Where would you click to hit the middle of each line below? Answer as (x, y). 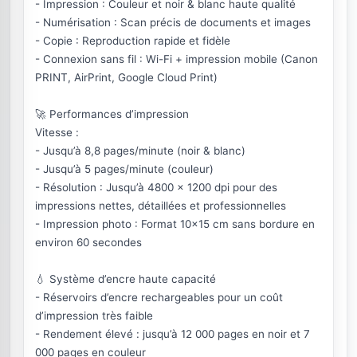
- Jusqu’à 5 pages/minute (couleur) (124, 169)
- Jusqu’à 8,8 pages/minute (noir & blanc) (140, 151)
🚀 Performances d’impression (112, 114)
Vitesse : (57, 132)
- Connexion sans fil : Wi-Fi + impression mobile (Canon (177, 59)
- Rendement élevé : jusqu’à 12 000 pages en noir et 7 (173, 334)
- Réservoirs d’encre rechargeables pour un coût (159, 297)
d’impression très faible (94, 316)
